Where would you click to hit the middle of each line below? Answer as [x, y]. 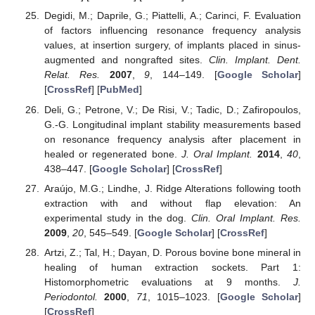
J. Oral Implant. [217, 154]
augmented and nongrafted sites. [126, 60]
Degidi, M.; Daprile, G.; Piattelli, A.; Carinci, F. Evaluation [172, 16]
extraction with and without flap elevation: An [172, 203]
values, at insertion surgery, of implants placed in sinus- [172, 45]
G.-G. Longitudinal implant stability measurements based [172, 124]
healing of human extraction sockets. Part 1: [172, 267]
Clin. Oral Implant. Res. [246, 218]
